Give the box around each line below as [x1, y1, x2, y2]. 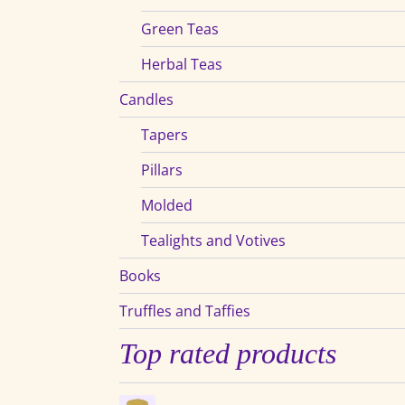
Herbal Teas [141, 53, 222, 74]
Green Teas [141, 18, 219, 39]
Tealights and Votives [141, 230, 286, 250]
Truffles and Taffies [119, 300, 250, 321]
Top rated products [119, 336, 336, 370]
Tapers [141, 124, 188, 145]
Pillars [141, 159, 183, 180]
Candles [119, 89, 174, 109]
